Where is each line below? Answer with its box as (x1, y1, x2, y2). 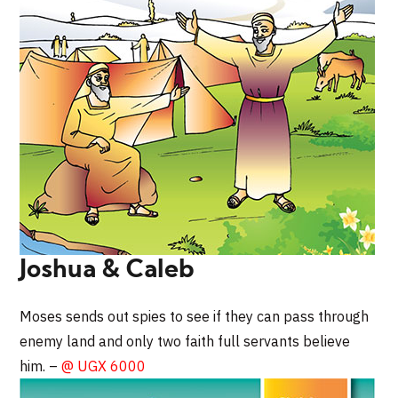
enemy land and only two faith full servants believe (20, 331, 351, 350)
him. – (20, 356, 62, 375)
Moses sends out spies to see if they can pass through (20, 306, 370, 325)
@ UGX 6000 (61, 356, 147, 375)
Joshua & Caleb (20, 258, 195, 283)
